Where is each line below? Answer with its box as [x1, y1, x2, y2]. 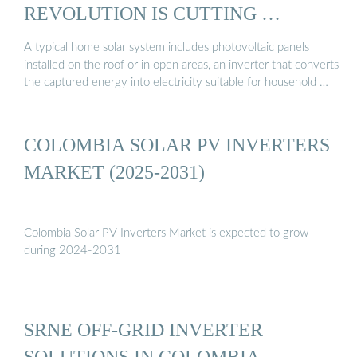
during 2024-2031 [24, 245, 121, 257]
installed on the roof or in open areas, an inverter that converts [24, 59, 339, 72]
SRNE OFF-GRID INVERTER [24, 319, 263, 341]
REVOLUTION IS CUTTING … [24, 2, 280, 24]
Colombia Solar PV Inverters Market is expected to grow [24, 227, 308, 240]
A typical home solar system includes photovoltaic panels [24, 41, 309, 54]
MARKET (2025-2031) [24, 160, 205, 182]
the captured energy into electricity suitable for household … [24, 76, 328, 89]
